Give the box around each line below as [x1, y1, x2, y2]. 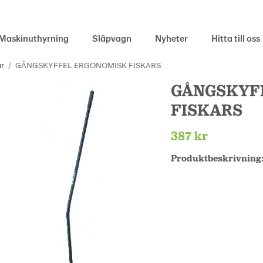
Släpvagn [92, 32, 131, 43]
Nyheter [155, 32, 188, 43]
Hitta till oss [211, 32, 260, 43]
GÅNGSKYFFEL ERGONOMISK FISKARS [15, 60, 161, 70]
